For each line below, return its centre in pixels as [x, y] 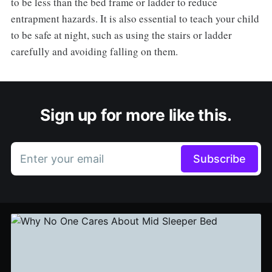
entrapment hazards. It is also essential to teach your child [135, 19]
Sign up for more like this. [136, 115]
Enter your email [62, 159]
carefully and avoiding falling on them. [94, 52]
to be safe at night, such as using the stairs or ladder [121, 35]
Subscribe [220, 159]
